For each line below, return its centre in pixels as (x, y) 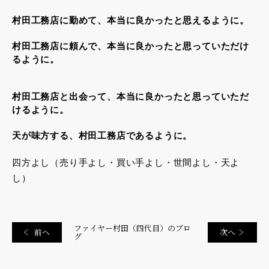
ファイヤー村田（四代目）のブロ (132, 228)
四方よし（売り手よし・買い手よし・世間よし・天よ (126, 163)
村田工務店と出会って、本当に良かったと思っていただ (131, 97)
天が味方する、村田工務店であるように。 (102, 136)
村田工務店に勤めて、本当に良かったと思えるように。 (131, 20)
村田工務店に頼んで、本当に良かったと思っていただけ (131, 46)
